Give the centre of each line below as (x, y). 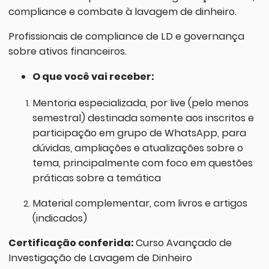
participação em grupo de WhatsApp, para (139, 133)
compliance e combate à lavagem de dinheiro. (122, 12)
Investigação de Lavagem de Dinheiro (100, 258)
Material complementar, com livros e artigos (140, 203)
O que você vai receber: (93, 76)
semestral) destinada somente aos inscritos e (143, 118)
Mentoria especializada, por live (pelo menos (140, 103)
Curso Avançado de (183, 243)
